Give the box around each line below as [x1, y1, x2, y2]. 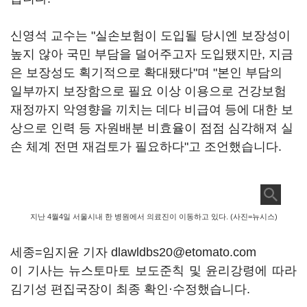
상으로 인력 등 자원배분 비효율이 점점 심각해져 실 [10, 121, 293, 135]
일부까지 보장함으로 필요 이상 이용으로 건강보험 [10, 84, 286, 98]
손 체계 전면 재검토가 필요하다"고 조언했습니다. [10, 140, 282, 153]
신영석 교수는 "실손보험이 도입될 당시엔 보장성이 [10, 29, 291, 42]
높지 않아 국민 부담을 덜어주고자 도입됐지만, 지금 [10, 47, 293, 61]
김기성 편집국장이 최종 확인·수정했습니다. [10, 282, 250, 296]
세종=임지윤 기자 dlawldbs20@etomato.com [10, 245, 256, 259]
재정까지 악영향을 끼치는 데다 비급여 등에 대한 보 [10, 103, 293, 116]
